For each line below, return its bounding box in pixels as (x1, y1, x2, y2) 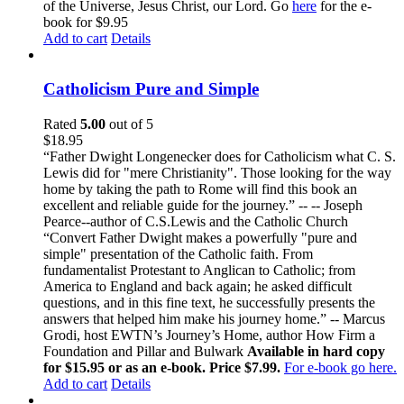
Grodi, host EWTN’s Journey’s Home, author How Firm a (43, 327, 375, 343)
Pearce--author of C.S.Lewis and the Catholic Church (43, 214, 348, 229)
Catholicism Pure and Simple (43, 79, 259, 99)
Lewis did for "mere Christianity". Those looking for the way (43, 165, 391, 180)
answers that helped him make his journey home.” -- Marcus (43, 311, 385, 326)
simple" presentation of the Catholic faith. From (43, 246, 313, 262)
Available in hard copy (247, 344, 385, 359)
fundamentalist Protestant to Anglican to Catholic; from (43, 262, 355, 278)
